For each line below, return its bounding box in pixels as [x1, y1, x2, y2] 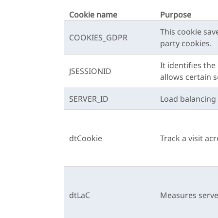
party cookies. [160, 38, 212, 49]
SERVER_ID [69, 93, 109, 104]
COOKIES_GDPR [69, 32, 127, 43]
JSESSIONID [69, 66, 111, 76]
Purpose [160, 9, 191, 20]
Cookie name [69, 9, 117, 20]
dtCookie [69, 133, 102, 144]
